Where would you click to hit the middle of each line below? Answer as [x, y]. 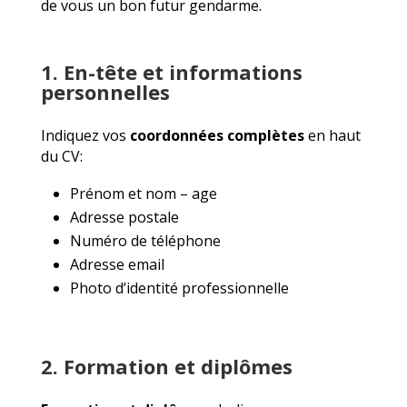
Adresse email [117, 264]
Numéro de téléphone [145, 240]
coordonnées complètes [217, 135]
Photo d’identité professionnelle [179, 288]
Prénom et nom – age [143, 193]
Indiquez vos [85, 135]
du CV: [61, 156]
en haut [332, 135]
